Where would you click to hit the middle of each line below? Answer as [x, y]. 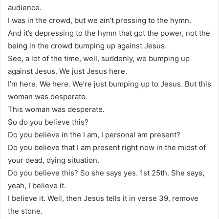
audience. [25, 7]
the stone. [25, 211]
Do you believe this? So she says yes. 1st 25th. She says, [106, 173]
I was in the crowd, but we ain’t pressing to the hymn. [99, 20]
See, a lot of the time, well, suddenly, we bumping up [99, 58]
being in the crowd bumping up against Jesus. [87, 45]
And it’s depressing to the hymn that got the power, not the [109, 33]
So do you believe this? [48, 122]
